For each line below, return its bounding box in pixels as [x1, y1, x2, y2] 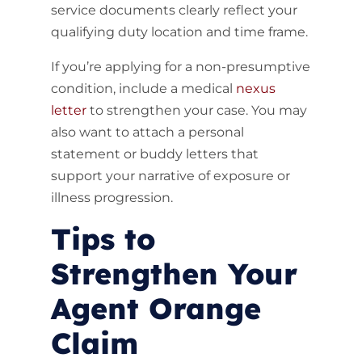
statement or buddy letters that [50, 146, 259, 162]
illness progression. [50, 190, 173, 205]
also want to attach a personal [50, 124, 244, 140]
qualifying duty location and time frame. [50, 24, 308, 40]
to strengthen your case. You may [86, 103, 307, 118]
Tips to [50, 221, 155, 257]
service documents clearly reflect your [50, 2, 297, 18]
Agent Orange [50, 290, 261, 326]
